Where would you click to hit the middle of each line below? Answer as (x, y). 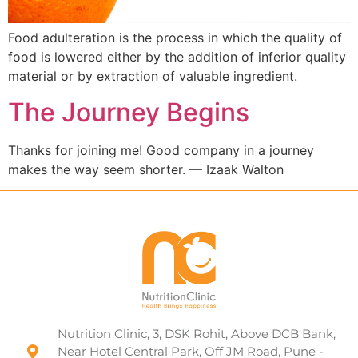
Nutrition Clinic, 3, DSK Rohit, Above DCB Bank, (196, 334)
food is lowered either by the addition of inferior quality (177, 57)
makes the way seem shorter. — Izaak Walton (146, 169)
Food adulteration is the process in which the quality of (175, 38)
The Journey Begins (129, 112)
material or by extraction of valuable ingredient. (153, 76)
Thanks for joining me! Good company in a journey (161, 150)
